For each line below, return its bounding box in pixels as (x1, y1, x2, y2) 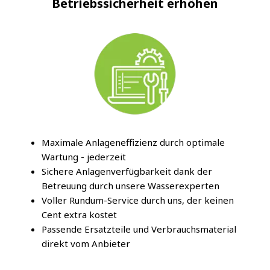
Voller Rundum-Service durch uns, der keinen (42, 194, 234, 207)
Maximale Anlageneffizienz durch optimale (42, 136, 225, 149)
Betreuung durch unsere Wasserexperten (42, 180, 219, 192)
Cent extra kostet (42, 209, 117, 221)
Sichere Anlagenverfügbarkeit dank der (42, 165, 212, 178)
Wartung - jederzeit (42, 151, 126, 163)
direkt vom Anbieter (42, 237, 130, 250)
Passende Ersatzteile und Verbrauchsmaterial (42, 223, 236, 236)
